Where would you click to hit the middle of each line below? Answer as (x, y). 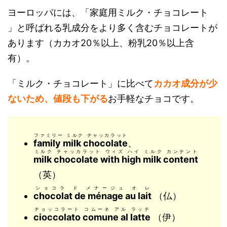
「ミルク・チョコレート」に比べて (81, 83)
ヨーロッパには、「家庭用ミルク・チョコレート (108, 12)
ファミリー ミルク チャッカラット (81, 135)
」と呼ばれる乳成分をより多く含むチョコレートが (112, 28)
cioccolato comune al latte (92, 217)
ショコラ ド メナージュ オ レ (92, 188)
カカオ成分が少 (185, 83)
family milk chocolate (81, 143)
